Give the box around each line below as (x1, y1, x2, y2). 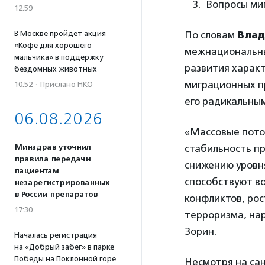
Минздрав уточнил (14, 143, 91, 152)
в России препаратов (14, 190, 98, 199)
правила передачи (14, 154, 91, 164)
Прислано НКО (40, 80, 93, 89)
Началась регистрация (14, 231, 97, 240)
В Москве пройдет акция (14, 29, 106, 38)
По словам (185, 29, 237, 41)
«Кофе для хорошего (14, 41, 92, 50)
